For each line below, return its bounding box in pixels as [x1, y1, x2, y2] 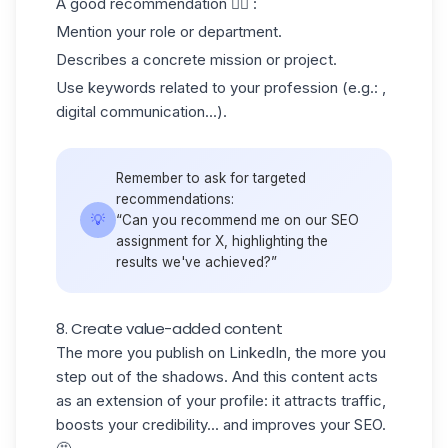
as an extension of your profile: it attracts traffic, [56, 390, 386, 410]
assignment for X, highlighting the [116, 232, 328, 249]
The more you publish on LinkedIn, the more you [56, 342, 386, 362]
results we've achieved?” [116, 253, 277, 270]
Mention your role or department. [56, 22, 282, 41]
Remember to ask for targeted [116, 169, 306, 186]
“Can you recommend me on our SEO [116, 211, 359, 228]
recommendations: [116, 190, 234, 207]
